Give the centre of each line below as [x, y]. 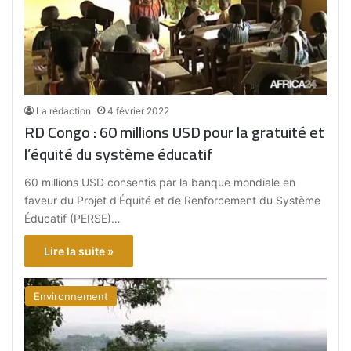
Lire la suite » [79, 251]
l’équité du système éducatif [119, 154]
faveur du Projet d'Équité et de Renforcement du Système [173, 200]
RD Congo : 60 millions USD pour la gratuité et [175, 132]
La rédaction [64, 110]
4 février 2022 [139, 110]
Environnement [71, 296]
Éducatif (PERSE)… [73, 218]
